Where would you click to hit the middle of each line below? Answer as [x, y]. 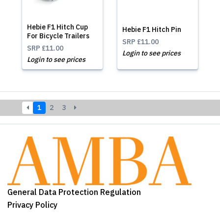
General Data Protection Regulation [74, 192]
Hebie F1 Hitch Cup [57, 27]
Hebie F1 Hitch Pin [152, 29]
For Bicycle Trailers [58, 36]
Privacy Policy [32, 205]
